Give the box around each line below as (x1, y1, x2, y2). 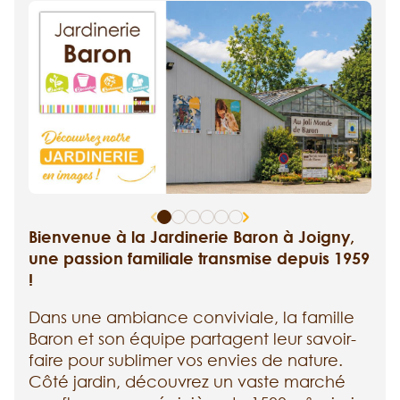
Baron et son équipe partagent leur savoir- (29, 329, 356, 349)
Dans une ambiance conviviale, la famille (29, 307, 354, 328)
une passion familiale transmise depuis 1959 (29, 248, 370, 269)
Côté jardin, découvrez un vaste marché (29, 371, 346, 392)
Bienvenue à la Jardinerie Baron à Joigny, (29, 227, 354, 247)
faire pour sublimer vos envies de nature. (29, 350, 343, 371)
